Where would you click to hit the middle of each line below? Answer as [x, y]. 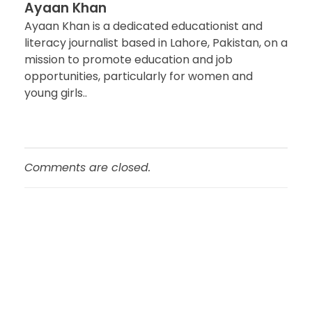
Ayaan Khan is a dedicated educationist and [143, 26]
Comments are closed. [87, 168]
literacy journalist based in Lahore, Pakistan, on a [156, 43]
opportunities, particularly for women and [139, 77]
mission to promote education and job [128, 60]
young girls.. [56, 93]
